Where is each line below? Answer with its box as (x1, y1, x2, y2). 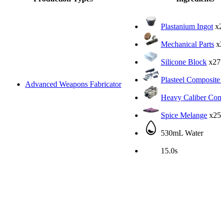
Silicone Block (161, 57, 207, 66)
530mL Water (159, 128, 203, 137)
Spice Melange (161, 110, 207, 119)
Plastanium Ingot (161, 22, 213, 31)
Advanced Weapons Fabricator (25, 79, 121, 88)
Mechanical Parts (161, 39, 214, 48)
